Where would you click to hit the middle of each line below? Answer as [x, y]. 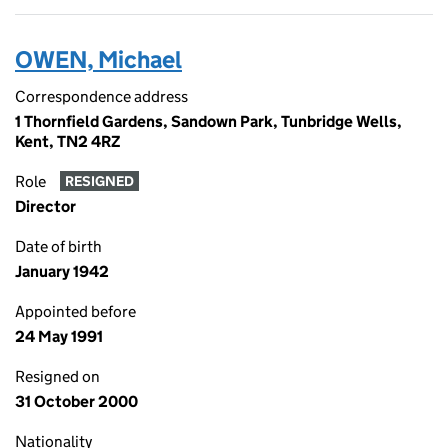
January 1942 [62, 271]
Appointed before [75, 311]
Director [45, 206]
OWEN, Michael [98, 59]
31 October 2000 [76, 401]
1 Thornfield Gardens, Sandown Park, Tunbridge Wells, [208, 121]
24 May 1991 [59, 336]
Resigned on [57, 376]
